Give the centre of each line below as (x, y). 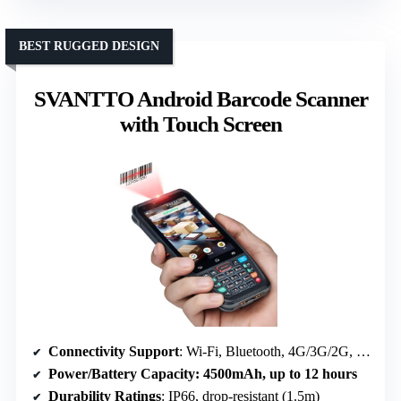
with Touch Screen (200, 124)
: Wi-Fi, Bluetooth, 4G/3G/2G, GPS (268, 352)
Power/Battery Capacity (122, 374)
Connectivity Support (114, 352)
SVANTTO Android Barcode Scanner (200, 99)
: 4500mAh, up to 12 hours (276, 374)
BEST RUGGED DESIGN (89, 47)
